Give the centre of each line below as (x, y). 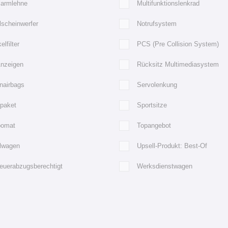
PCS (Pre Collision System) (178, 44)
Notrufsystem (157, 23)
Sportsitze (152, 105)
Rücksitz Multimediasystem (178, 64)
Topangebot (154, 125)
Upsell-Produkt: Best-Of (172, 146)
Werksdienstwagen (165, 166)
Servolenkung (157, 84)
